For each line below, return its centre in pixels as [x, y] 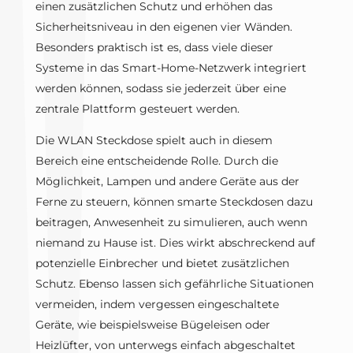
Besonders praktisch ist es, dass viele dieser [154, 48]
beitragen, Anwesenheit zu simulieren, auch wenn [171, 223]
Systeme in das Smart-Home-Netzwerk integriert [171, 68]
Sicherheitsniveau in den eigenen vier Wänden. [163, 27]
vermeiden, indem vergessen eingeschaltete [157, 305]
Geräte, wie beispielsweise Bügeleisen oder [152, 325]
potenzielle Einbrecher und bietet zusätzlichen [162, 264]
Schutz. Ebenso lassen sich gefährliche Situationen [174, 284]
